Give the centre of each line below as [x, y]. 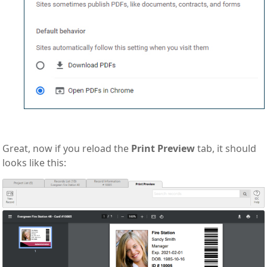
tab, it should [226, 148]
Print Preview [163, 148]
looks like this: [35, 162]
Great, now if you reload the [67, 148]
